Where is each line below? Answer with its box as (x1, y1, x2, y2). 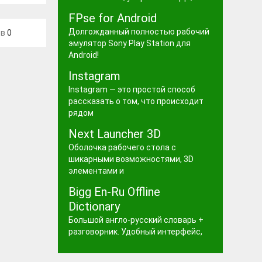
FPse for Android (68, 11, 157, 25)
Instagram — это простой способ (68, 85, 195, 94)
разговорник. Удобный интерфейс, (68, 227, 202, 236)
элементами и (68, 166, 124, 175)
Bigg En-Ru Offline (68, 185, 160, 199)
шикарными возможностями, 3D (68, 154, 194, 164)
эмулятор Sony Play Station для (68, 39, 191, 48)
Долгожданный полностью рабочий (68, 27, 209, 36)
